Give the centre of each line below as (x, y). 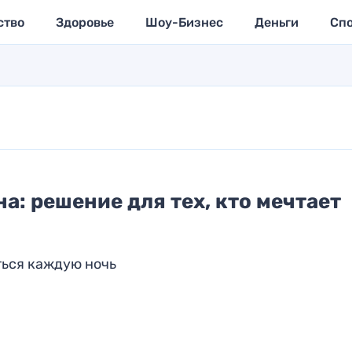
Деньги (276, 22)
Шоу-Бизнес (184, 22)
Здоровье (84, 22)
